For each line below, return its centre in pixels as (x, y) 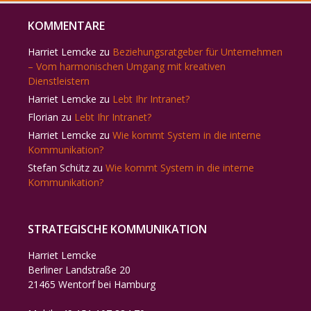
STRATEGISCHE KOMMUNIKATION (117, 229)
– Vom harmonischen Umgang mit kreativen (127, 66)
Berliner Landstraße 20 (79, 270)
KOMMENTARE (66, 26)
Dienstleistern (59, 81)
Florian (43, 117)
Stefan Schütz (59, 168)
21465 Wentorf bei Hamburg (92, 284)
